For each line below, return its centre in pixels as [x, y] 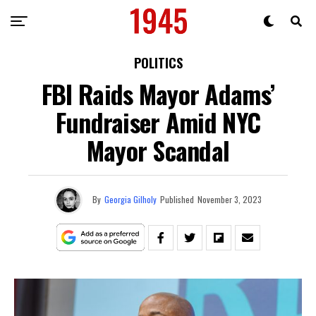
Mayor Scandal [158, 150]
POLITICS [158, 63]
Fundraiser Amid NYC [158, 122]
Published [177, 199]
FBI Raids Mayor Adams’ [158, 93]
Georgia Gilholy [130, 199]
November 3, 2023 [230, 199]
